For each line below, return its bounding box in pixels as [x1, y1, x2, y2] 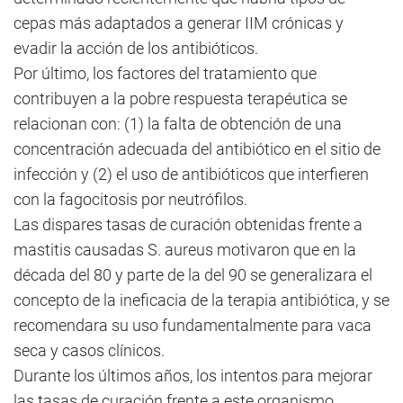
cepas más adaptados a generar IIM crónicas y [13, 13, 344, 32]
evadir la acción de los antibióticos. [13, 39, 258, 58]
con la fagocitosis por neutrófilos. [13, 190, 247, 209]
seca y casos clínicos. [13, 341, 165, 360]
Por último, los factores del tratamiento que [13, 64, 317, 83]
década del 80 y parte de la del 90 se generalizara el [13, 265, 372, 284]
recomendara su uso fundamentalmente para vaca [13, 316, 372, 335]
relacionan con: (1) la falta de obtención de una [13, 114, 342, 133]
